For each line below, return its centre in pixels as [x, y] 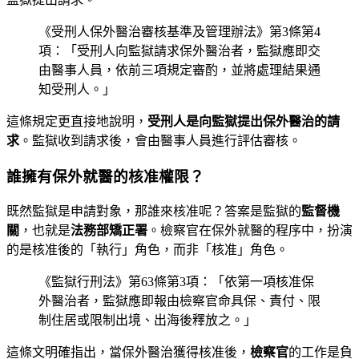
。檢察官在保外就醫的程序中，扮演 [250, 231]
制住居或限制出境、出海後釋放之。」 [147, 321]
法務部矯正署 [109, 231]
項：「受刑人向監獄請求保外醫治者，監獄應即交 [179, 50]
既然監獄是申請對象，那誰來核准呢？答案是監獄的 [154, 212]
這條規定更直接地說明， [77, 121]
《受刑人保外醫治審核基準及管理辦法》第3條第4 [179, 31]
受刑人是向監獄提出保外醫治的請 [244, 121]
